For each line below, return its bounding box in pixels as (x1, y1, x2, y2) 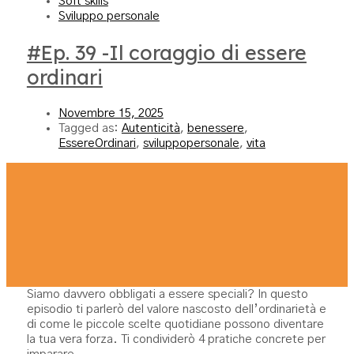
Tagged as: (58, 122, 122, 134)
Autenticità (121, 122, 180, 134)
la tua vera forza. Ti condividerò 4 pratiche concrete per (26, 333, 326, 345)
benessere (186, 122, 244, 134)
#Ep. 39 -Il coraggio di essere (26, 40, 307, 65)
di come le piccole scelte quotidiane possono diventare (26, 318, 324, 330)
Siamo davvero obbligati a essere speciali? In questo (26, 288, 308, 300)
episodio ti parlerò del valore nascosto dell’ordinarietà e (26, 303, 326, 315)
